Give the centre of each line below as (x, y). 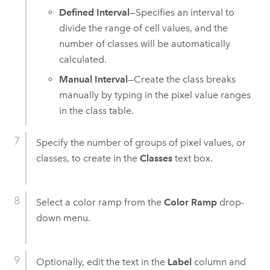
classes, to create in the (88, 159)
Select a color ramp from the (100, 202)
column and (218, 262)
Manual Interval (94, 79)
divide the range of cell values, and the (144, 28)
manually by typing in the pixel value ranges (155, 95)
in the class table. (97, 110)
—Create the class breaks (182, 79)
